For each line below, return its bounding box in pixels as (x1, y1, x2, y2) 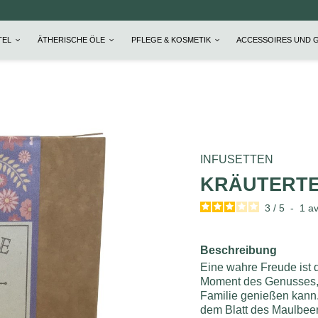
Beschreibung (200, 243, 278, 256)
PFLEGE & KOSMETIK (131, 35, 213, 45)
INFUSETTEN (200, 153, 274, 166)
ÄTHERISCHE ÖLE (37, 35, 107, 45)
